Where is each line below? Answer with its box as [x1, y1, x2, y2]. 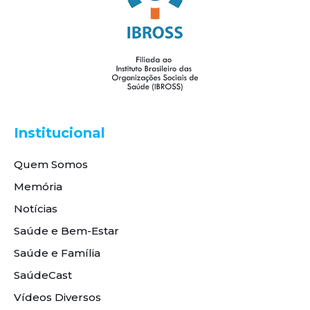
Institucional [14, 125, 105, 142]
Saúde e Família [14, 246, 100, 260]
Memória [14, 180, 62, 194]
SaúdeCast [14, 268, 72, 282]
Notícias [14, 202, 57, 216]
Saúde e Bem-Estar [14, 224, 119, 238]
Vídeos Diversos [14, 291, 101, 304]
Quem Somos [14, 158, 88, 172]
